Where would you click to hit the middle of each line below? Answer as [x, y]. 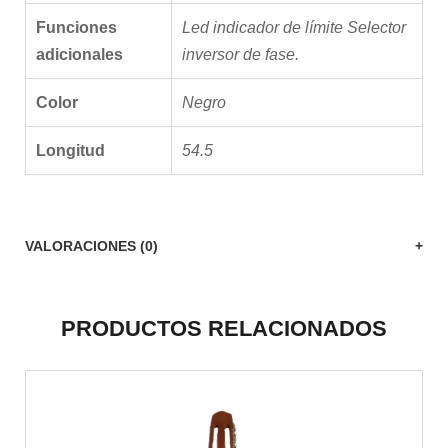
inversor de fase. [240, 54]
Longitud [70, 150]
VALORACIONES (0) [91, 246]
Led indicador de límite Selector [294, 27]
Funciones [76, 27]
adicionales [79, 54]
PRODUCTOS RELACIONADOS [224, 328]
